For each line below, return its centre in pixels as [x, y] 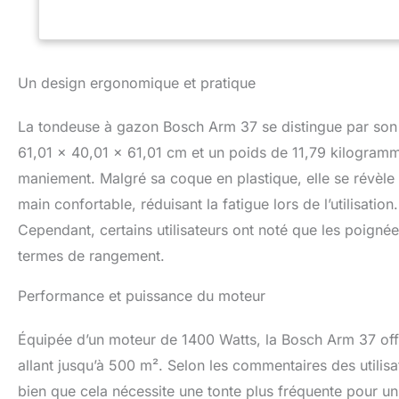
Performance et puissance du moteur [142, 296]
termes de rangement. [91, 256]
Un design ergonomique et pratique [137, 83]
